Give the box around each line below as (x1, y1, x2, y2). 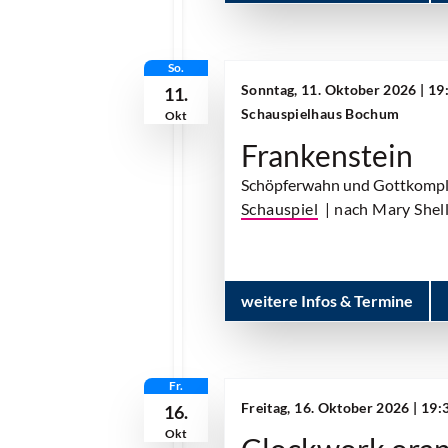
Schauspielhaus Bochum (241, 105, 400, 123)
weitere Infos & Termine (241, 290, 413, 310)
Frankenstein (241, 137, 413, 174)
